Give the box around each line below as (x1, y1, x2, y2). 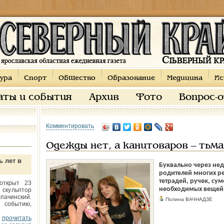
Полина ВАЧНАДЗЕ (163, 196, 212, 202)
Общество (58, 75, 95, 81)
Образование (107, 75, 155, 81)
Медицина (166, 75, 202, 81)
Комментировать (45, 122, 94, 129)
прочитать (1, 214, 31, 221)
